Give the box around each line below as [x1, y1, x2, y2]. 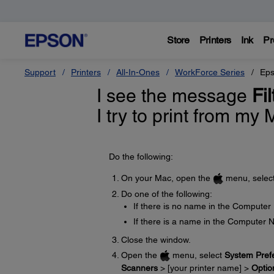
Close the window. [120, 234, 191, 245]
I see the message [96, 85, 252, 106]
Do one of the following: [120, 188, 212, 199]
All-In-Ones [116, 67, 160, 77]
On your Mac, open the [120, 173, 213, 183]
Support [24, 67, 56, 77]
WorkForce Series [175, 67, 245, 77]
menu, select [169, 250, 224, 260]
